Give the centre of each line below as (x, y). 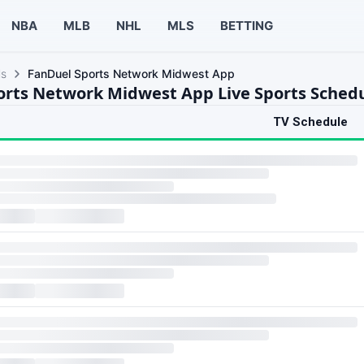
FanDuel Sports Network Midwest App (131, 74)
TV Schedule (310, 122)
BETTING (246, 25)
